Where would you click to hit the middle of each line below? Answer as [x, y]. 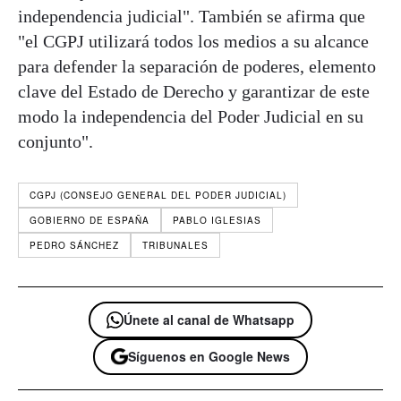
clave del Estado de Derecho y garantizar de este [194, 91]
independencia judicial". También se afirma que [192, 16]
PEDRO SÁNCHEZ [74, 245]
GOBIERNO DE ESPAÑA [90, 220]
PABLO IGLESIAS [217, 220]
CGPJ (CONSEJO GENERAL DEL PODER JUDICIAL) [158, 195]
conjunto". [55, 141]
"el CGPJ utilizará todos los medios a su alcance [193, 41]
